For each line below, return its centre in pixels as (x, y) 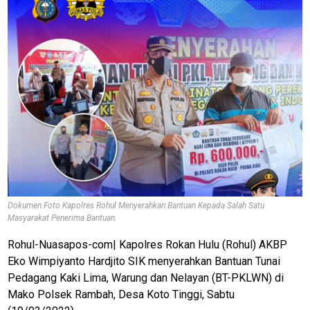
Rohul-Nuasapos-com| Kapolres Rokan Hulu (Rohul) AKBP (148, 245)
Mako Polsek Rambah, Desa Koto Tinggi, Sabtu (121, 295)
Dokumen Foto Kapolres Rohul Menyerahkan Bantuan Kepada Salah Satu (136, 206)
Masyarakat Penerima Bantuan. (63, 218)
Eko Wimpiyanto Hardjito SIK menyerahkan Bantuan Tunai (144, 262)
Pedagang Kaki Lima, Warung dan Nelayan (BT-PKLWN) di (147, 278)
